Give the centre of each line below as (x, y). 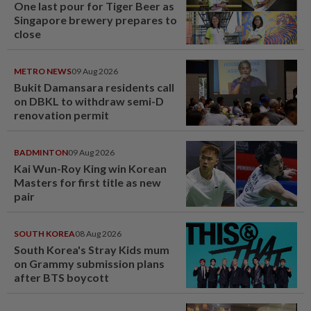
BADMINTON (41, 153)
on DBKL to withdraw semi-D (89, 101)
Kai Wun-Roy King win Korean (90, 169)
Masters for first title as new (87, 183)
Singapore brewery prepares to (95, 20)
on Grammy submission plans (89, 264)
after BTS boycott (61, 278)
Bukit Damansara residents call (94, 87)
